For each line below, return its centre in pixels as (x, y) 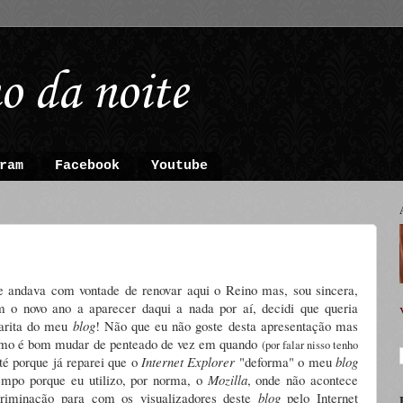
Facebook (87, 166)
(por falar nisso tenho (310, 345)
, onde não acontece (303, 379)
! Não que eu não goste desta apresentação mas (226, 325)
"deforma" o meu (286, 361)
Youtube (179, 166)
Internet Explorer (188, 361)
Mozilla (227, 379)
